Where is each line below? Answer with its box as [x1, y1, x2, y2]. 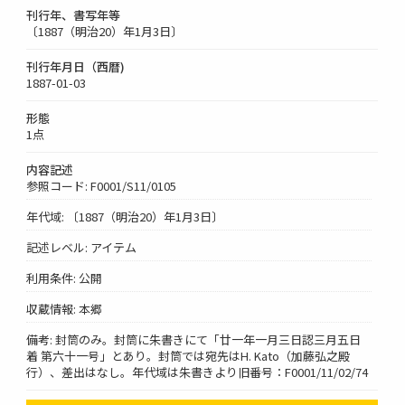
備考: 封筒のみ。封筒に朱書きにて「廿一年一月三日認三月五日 [26, 330, 362, 348]
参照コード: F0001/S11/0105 [26, 176, 177, 194]
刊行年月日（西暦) [26, 57, 126, 75]
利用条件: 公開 [26, 268, 103, 287]
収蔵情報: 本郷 [26, 299, 103, 317]
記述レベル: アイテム [26, 238, 137, 256]
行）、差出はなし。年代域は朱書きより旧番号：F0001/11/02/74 [26, 363, 369, 381]
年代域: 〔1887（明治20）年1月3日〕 [26, 207, 224, 225]
